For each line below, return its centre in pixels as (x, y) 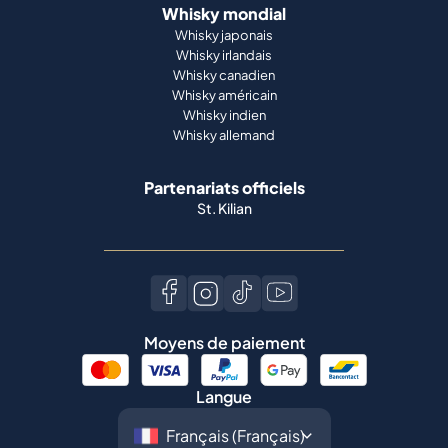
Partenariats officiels (224, 187)
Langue (224, 396)
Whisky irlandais (224, 55)
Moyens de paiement (224, 342)
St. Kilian (224, 208)
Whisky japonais (224, 35)
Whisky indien (224, 115)
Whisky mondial (224, 13)
